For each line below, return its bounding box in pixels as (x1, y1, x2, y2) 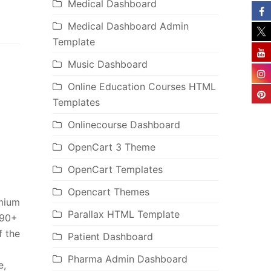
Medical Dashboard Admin (67, 20, 189, 33)
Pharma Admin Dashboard (67, 253, 188, 266)
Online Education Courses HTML (67, 80, 216, 93)
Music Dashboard (67, 58, 148, 71)
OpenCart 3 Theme (67, 141, 155, 154)
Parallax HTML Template (67, 208, 180, 221)
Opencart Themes (67, 186, 149, 198)
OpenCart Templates (67, 163, 163, 176)
